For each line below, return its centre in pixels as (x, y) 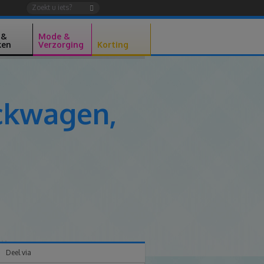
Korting (113, 44)
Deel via (19, 253)
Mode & (54, 36)
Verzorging (61, 44)
